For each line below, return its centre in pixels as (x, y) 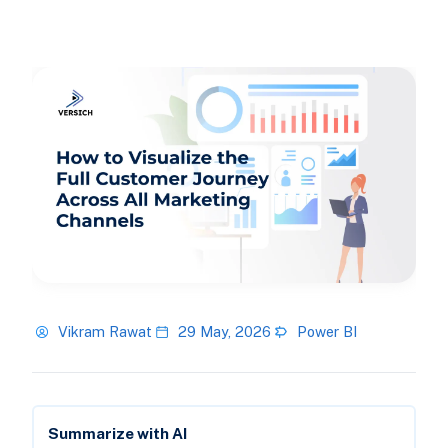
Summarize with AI (117, 434)
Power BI (326, 332)
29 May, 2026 (224, 332)
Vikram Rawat (104, 332)
